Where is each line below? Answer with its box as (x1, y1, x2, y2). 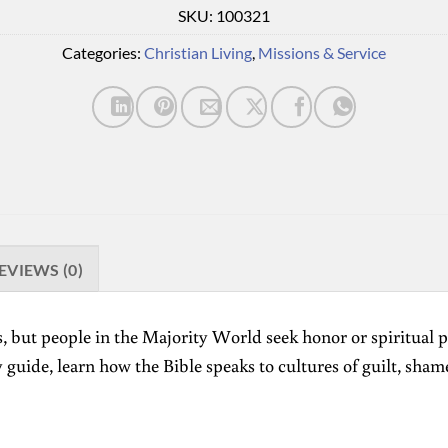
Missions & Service (258, 43, 386, 63)
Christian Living (144, 43, 252, 63)
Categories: (62, 43, 144, 63)
